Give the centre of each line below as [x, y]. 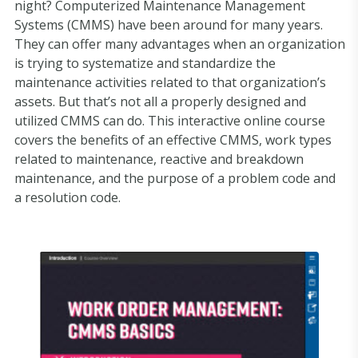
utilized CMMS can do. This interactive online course [170, 121]
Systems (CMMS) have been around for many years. [169, 25]
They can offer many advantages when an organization [180, 44]
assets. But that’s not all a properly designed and [160, 101]
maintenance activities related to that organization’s [170, 82]
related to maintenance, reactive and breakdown [159, 159]
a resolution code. [68, 197]
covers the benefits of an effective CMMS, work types [173, 140]
